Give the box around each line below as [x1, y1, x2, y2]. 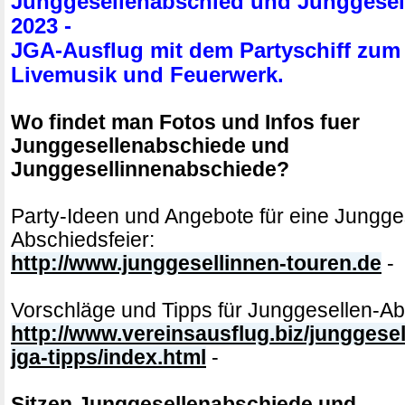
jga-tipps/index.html [11, 346, 206, 369]
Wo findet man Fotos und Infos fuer [11, 111, 360, 134]
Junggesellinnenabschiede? [11, 158, 289, 181]
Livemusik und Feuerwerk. [11, 63, 284, 87]
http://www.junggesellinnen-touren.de [11, 252, 381, 275]
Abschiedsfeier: [11, 229, 155, 251]
